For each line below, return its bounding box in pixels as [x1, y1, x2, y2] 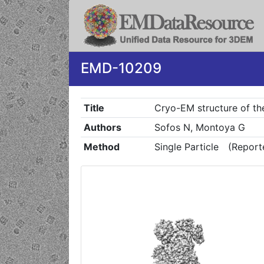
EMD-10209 [81, 60, 161, 77]
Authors [83, 121, 121, 133]
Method [83, 141, 120, 153]
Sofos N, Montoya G [154, 121, 245, 133]
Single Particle [154, 141, 219, 153]
